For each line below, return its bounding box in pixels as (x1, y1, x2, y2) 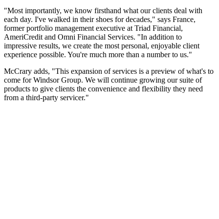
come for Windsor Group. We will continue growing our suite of (4, 75, 202, 84)
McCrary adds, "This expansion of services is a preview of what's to (4, 66, 214, 75)
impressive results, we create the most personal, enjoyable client (4, 41, 199, 50)
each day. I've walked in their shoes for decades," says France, (4, 15, 196, 23)
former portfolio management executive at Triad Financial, (4, 23, 183, 32)
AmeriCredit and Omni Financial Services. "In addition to (4, 32, 182, 41)
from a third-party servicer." (4, 93, 89, 102)
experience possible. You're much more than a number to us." (4, 50, 192, 59)
